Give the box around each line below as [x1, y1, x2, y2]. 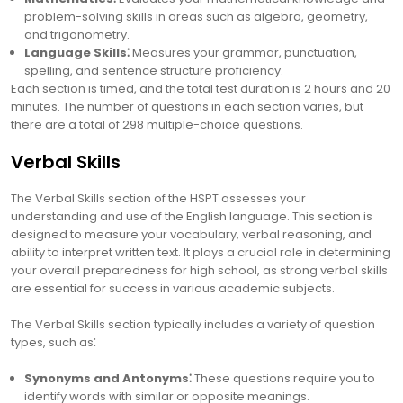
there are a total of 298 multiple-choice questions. [11, 116, 303, 133]
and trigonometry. [24, 26, 130, 43]
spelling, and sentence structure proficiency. [24, 62, 283, 79]
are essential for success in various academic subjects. [11, 280, 335, 297]
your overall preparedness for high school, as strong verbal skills [11, 262, 388, 279]
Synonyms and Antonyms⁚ [24, 370, 192, 387]
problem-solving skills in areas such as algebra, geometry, [24, 8, 368, 25]
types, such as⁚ [11, 334, 96, 351]
